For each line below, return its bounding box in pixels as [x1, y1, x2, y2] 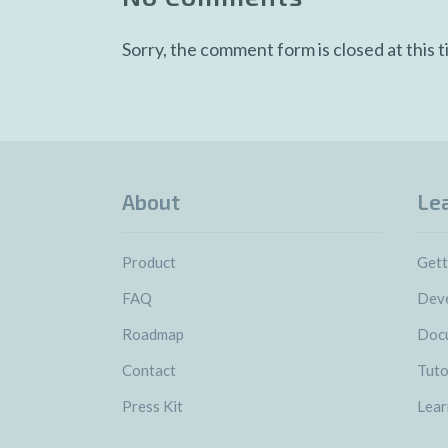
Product [122, 253, 176, 271]
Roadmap [122, 325, 184, 343]
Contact [122, 361, 176, 379]
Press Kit [122, 397, 183, 415]
